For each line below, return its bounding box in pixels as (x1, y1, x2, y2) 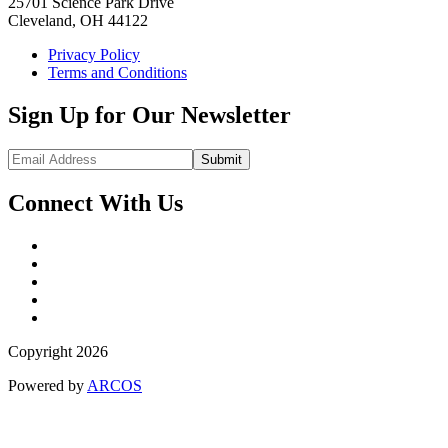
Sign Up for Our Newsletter (8, 102, 291, 129)
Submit (201, 151, 242, 167)
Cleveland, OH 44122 (8, 12, 148, 30)
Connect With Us (8, 189, 183, 216)
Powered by (8, 376, 87, 394)
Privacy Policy (48, 46, 140, 64)
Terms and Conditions (48, 64, 187, 82)
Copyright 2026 (8, 342, 108, 360)
